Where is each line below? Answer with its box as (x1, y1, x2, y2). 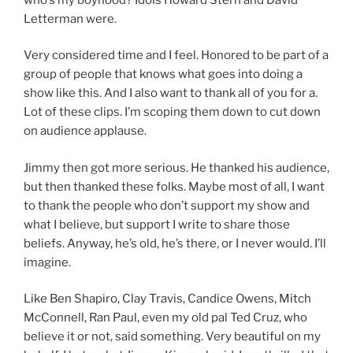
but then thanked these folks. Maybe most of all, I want (24, 179, 325, 194)
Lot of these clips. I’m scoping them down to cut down (24, 105, 321, 120)
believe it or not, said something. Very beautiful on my (24, 329, 321, 344)
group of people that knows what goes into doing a (24, 67, 303, 82)
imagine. (24, 255, 71, 269)
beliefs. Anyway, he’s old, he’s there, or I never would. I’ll (24, 236, 326, 251)
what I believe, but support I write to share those (24, 217, 290, 232)
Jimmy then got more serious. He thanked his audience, (24, 160, 329, 175)
